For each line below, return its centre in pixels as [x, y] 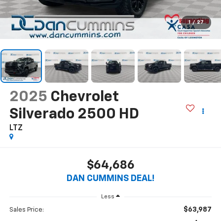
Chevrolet [84, 97]
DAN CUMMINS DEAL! [110, 179]
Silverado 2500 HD [74, 114]
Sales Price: [26, 210]
